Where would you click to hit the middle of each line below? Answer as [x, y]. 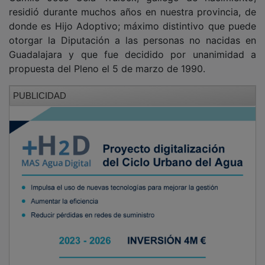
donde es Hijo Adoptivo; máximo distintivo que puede [132, 17]
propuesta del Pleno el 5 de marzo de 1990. [107, 60]
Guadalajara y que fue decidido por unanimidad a [132, 46]
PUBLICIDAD [40, 87]
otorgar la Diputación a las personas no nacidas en [132, 32]
